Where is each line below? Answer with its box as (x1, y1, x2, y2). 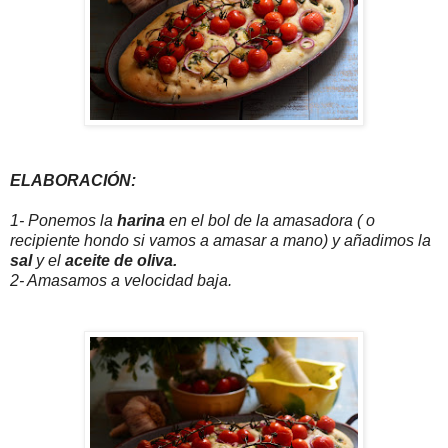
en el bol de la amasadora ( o (165, 212, 375, 230)
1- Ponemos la (10, 212, 117, 230)
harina (117, 212, 165, 230)
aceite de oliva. (65, 252, 177, 270)
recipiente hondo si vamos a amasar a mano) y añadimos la (10, 232, 431, 250)
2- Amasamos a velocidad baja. (10, 272, 232, 290)
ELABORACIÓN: (10, 172, 136, 190)
